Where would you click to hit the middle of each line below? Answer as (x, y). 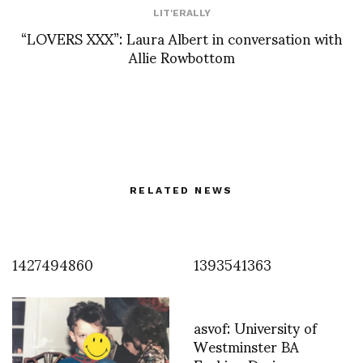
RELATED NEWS (181, 190)
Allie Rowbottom (181, 56)
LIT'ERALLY (181, 13)
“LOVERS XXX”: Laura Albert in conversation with (181, 37)
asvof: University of (255, 327)
